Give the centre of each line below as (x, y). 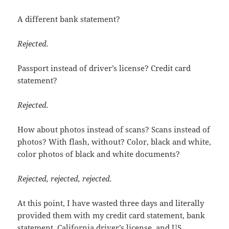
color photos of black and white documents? (99, 154)
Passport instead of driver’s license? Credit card (104, 68)
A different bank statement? (69, 19)
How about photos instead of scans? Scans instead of (114, 130)
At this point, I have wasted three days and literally (111, 203)
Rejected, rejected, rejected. (65, 179)
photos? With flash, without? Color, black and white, (114, 142)
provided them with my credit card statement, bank (111, 215)
